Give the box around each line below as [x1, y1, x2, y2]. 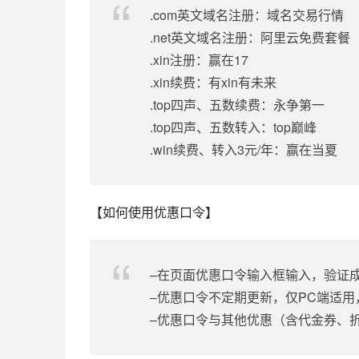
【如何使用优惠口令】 [90, 203, 218, 221]
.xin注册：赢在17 [150, 50, 248, 69]
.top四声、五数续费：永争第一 [150, 95, 325, 114]
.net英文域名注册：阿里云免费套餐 [150, 28, 350, 46]
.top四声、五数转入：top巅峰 [150, 118, 317, 136]
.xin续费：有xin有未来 [150, 73, 276, 91]
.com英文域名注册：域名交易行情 [150, 6, 344, 24]
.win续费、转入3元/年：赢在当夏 [150, 140, 337, 159]
